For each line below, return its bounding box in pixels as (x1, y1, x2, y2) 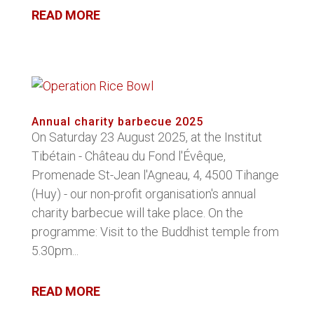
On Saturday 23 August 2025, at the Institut (31, 130, 262, 144)
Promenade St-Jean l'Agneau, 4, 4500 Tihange (31, 168, 279, 182)
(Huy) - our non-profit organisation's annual (31, 186, 256, 201)
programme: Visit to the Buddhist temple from (31, 224, 279, 239)
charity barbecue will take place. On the (31, 205, 243, 220)
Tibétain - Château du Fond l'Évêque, (31, 149, 226, 163)
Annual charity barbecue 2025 (31, 115, 203, 128)
